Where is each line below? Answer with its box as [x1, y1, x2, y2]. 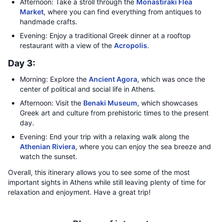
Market [20, 7, 44, 16]
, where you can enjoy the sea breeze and [75, 142, 211, 151]
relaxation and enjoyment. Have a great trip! [8, 188, 151, 196]
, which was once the [137, 75, 205, 83]
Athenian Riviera [20, 142, 75, 151]
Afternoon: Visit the [20, 99, 83, 107]
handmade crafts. [20, 17, 77, 26]
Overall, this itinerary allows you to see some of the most [8, 168, 190, 176]
